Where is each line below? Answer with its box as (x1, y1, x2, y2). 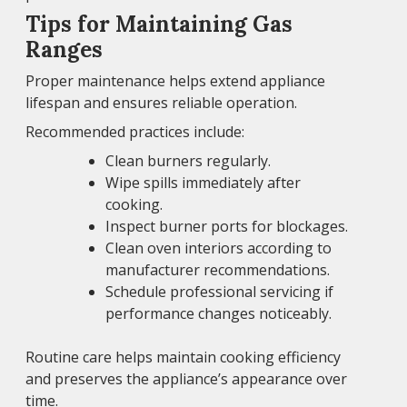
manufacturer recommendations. (105, 259, 330, 280)
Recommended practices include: (25, 121, 244, 142)
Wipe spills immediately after (105, 172, 301, 193)
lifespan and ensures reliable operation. (25, 92, 297, 113)
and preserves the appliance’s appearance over (25, 368, 347, 389)
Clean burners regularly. (105, 150, 271, 171)
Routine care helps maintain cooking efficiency (25, 346, 341, 367)
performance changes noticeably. (105, 303, 332, 323)
